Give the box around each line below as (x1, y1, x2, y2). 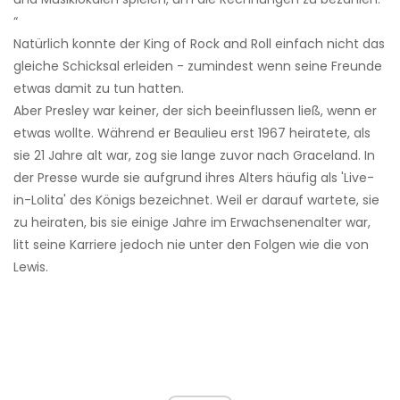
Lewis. (13, 258, 48, 277)
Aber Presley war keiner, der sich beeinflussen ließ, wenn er (13, 102, 377, 121)
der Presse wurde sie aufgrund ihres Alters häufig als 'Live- (13, 169, 374, 187)
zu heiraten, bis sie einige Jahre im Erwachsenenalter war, (13, 213, 371, 232)
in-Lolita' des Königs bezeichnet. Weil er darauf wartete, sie (13, 191, 379, 210)
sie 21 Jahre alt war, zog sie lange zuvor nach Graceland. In (13, 146, 375, 165)
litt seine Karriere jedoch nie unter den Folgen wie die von (13, 236, 369, 254)
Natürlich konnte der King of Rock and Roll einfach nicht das (13, 35, 385, 54)
